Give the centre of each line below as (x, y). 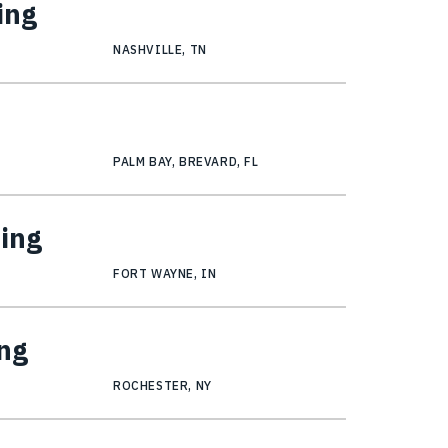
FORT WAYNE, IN (165, 274)
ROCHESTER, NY (162, 386)
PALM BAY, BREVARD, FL (186, 162)
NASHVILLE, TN (160, 50)
